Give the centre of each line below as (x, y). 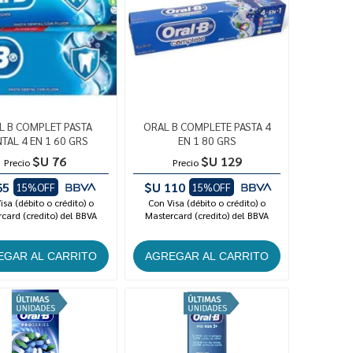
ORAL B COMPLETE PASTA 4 (207, 126)
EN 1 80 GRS (207, 141)
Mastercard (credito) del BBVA (207, 216)
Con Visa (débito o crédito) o (207, 203)
